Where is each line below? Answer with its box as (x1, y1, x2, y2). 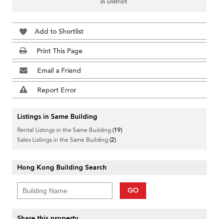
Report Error (37, 86, 76, 95)
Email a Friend (37, 66, 81, 76)
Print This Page (37, 46, 83, 56)
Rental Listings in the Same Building (17, 126, 112, 134)
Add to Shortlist (35, 27, 84, 37)
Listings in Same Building (17, 112, 97, 122)
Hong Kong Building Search (17, 163, 107, 173)
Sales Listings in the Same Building (17, 136, 109, 144)
